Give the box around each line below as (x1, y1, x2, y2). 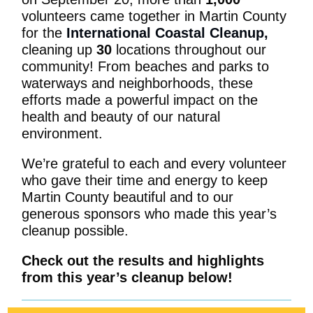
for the (22, 25, 66, 41)
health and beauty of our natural (22, 109, 220, 124)
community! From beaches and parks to (22, 59, 269, 74)
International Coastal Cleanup (66, 25, 264, 41)
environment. (22, 126, 103, 141)
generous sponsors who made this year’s (22, 206, 277, 221)
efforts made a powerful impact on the (22, 92, 258, 108)
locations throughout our (112, 42, 266, 57)
